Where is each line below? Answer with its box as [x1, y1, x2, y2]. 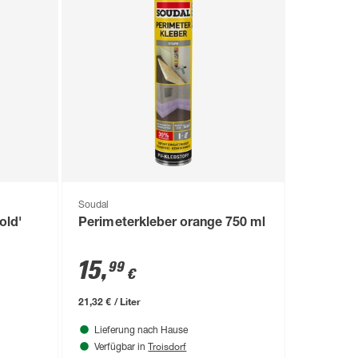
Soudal [78, 200, 109, 210]
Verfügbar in [94, 342, 149, 352]
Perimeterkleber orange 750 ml [78, 217, 265, 230]
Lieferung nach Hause [94, 325, 189, 336]
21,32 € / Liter [78, 294, 141, 308]
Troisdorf [148, 339, 187, 352]
